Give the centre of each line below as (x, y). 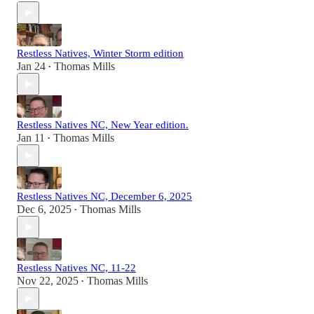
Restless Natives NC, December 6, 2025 (104, 197)
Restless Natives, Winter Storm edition (100, 54)
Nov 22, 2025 (48, 281)
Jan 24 (31, 67)
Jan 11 (31, 138)
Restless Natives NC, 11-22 (76, 268)
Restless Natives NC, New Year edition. (103, 125)
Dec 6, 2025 (44, 210)
